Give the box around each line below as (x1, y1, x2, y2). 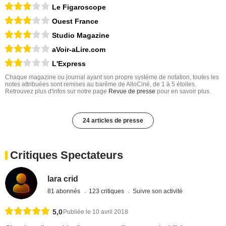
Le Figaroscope (52, 3, 106, 11)
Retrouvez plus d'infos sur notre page (5, 87, 108, 95)
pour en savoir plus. (155, 87, 211, 95)
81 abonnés (47, 187, 82, 195)
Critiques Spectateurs (10, 148, 123, 161)
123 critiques (89, 187, 126, 195)
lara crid (47, 174, 79, 183)
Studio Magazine (52, 31, 109, 39)
